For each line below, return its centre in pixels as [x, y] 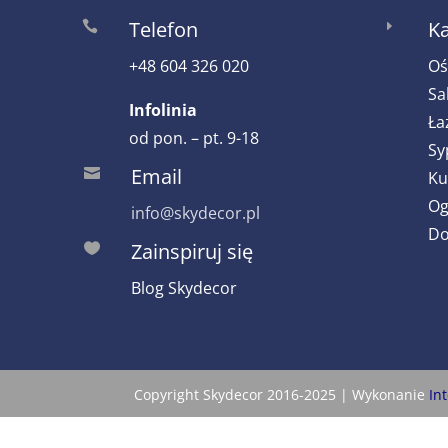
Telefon [163, 29]
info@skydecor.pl [195, 212]
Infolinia [163, 109]
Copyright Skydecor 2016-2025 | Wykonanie [282, 394]
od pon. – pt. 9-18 [194, 137]
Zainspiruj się [192, 251]
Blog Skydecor [184, 287]
